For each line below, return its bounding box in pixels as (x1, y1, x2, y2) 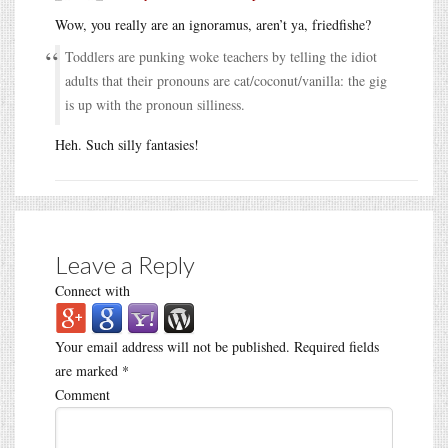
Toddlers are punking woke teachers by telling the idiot (65, 46, 377, 66)
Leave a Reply (55, 249, 195, 279)
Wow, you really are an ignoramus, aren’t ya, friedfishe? (55, 14, 371, 34)
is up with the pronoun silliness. (65, 94, 245, 114)
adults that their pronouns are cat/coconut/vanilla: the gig (65, 70, 387, 90)
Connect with (55, 280, 130, 300)
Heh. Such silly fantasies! (55, 134, 199, 154)
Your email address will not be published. (55, 336, 290, 356)
